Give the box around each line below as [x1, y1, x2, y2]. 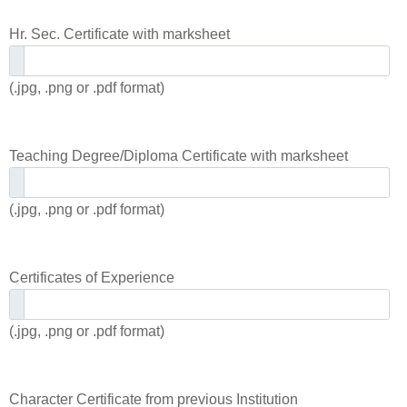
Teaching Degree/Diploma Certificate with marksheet [9, 148, 349, 164]
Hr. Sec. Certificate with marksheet [9, 26, 231, 43]
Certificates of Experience [9, 270, 175, 286]
